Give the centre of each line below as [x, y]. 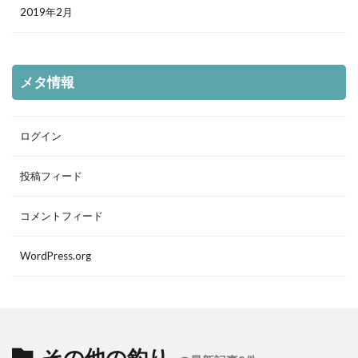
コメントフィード [62, 216]
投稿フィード [51, 176]
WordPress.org [56, 256]
